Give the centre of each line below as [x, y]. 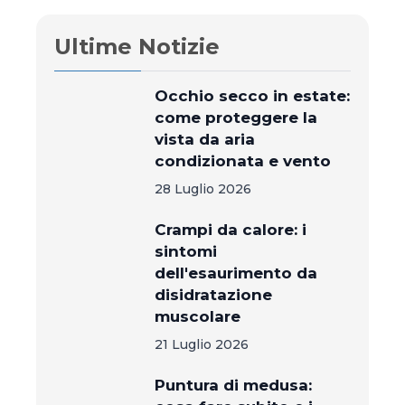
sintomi [186, 251]
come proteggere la [236, 118]
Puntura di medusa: [234, 385]
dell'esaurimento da [236, 273]
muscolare [198, 316]
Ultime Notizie [137, 47]
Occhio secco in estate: [253, 96]
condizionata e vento [243, 161]
